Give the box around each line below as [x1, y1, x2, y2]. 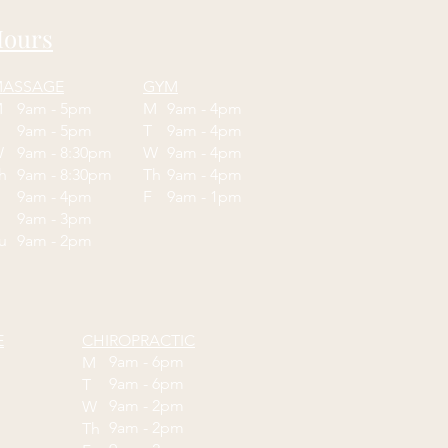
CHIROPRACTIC [82, 330, 195, 350]
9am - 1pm [167, 186, 242, 206]
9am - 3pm [17, 208, 96, 228]
